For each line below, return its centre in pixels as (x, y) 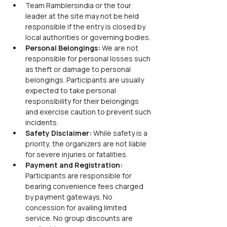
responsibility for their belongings (83, 101)
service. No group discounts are (80, 218)
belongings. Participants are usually (85, 80)
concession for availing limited (77, 207)
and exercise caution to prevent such (89, 112)
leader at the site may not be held (83, 16)
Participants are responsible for (79, 176)
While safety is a (120, 133)
